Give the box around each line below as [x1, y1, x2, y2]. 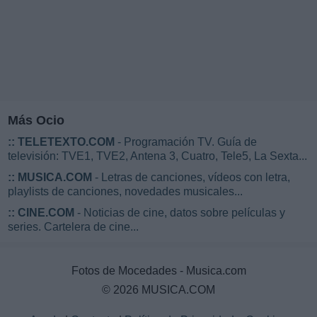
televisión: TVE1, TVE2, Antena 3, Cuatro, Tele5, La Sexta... [8, 150, 307, 163]
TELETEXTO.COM [18, 136, 115, 149]
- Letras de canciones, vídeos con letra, [92, 171, 290, 184]
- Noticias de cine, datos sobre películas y [74, 207, 285, 219]
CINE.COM [18, 207, 74, 219]
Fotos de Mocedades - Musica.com [71, 265, 246, 277]
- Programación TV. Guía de [115, 136, 257, 149]
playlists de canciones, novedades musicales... [8, 185, 243, 198]
